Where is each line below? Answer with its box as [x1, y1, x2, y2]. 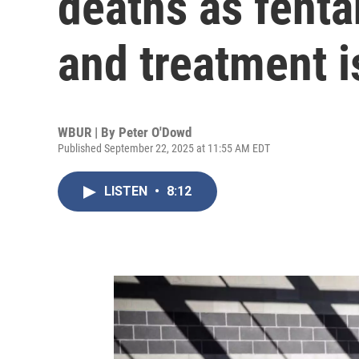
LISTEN [104, 184, 151, 199]
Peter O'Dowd [119, 124, 192, 140]
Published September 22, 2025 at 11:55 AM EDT [58, 142, 270, 155]
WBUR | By [58, 124, 119, 140]
